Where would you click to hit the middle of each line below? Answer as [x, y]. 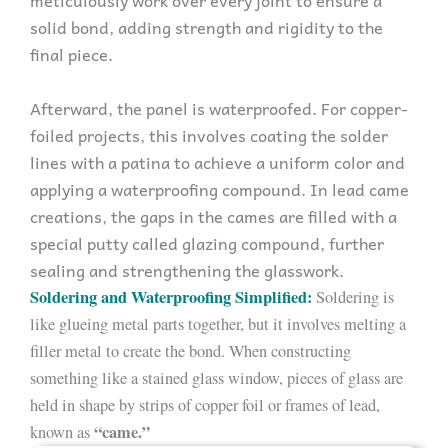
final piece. [71, 53]
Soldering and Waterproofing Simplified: [171, 296]
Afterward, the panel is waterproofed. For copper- [219, 107]
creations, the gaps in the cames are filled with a [213, 215]
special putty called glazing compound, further [207, 242]
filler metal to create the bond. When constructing [190, 350]
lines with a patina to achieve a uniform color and [217, 161]
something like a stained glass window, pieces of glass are [216, 377]
